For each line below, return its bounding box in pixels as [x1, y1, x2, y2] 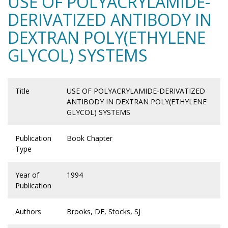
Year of [15, 170, 39, 180]
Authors [15, 207, 41, 217]
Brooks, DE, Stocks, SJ [67, 207, 140, 217]
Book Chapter [67, 133, 112, 144]
